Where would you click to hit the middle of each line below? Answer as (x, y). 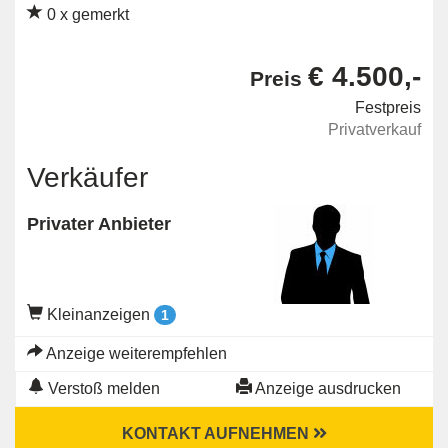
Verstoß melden (102, 388)
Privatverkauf (374, 129)
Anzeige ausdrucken (326, 388)
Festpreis (388, 107)
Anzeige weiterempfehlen (135, 353)
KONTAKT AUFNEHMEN (217, 433)
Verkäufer (87, 177)
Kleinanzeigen (98, 314)
